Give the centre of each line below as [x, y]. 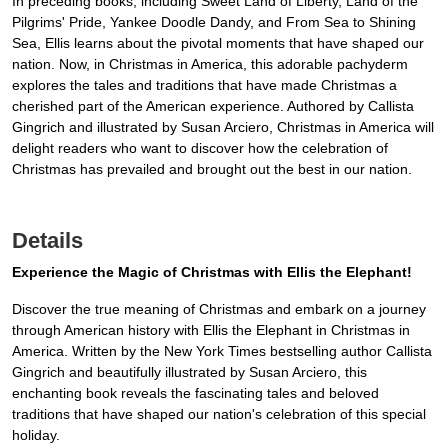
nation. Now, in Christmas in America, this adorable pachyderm [210, 64]
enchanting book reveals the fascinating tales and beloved [195, 393]
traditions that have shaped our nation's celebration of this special [219, 414]
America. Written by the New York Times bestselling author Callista [222, 351]
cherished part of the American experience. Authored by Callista [213, 106]
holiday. [36, 435]
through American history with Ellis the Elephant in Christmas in [211, 330]
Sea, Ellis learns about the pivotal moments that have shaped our [218, 43]
